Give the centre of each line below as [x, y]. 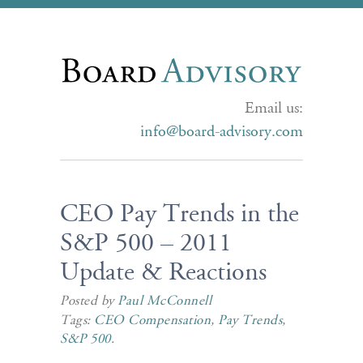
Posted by [89, 302]
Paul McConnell [165, 302]
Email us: [274, 109]
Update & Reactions [163, 274]
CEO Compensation [153, 321]
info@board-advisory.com [222, 132]
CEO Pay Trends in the [179, 216]
